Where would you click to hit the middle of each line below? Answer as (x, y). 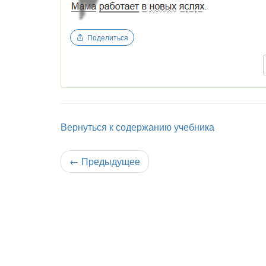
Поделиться (108, 37)
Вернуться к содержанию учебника (137, 126)
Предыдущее (110, 161)
